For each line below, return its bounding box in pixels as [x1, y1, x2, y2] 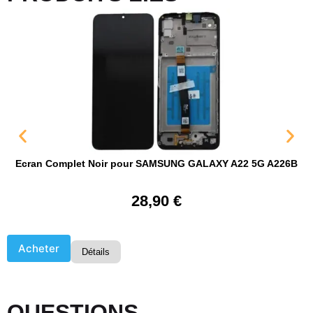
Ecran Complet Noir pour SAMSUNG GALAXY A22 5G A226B [15, 157, 298, 169]
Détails [82, 247, 110, 258]
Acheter [18, 242, 59, 256]
